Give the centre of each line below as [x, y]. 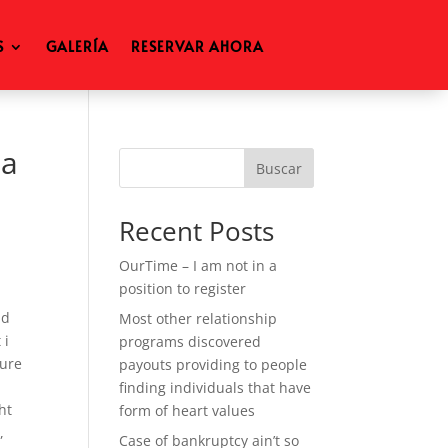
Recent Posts [197, 231]
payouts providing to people [213, 364]
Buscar [278, 168]
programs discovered [190, 341]
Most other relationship [198, 318]
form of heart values [187, 410]
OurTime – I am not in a [198, 265]
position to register [183, 288]
